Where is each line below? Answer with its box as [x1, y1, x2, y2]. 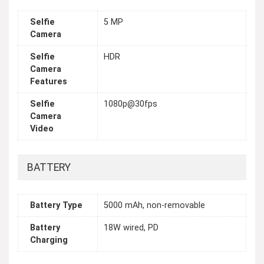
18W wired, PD [104, 223, 159, 233]
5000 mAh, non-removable [104, 200, 205, 211]
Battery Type [30, 200, 82, 211]
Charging [30, 235, 68, 246]
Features [30, 77, 67, 87]
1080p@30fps [104, 99, 157, 110]
